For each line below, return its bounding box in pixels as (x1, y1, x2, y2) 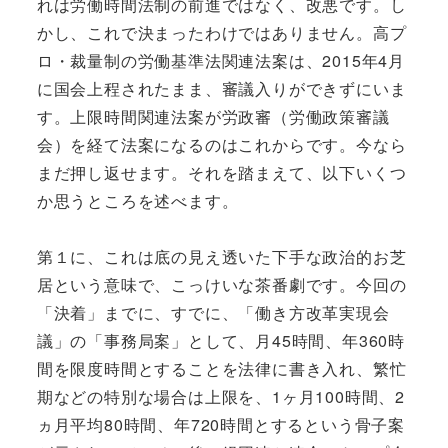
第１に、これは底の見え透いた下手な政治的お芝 (36, 244, 407, 268)
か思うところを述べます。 (36, 188, 239, 212)
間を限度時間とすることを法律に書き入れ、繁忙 (36, 356, 407, 380)
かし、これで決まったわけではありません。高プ (36, 20, 407, 44)
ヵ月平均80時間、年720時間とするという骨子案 (36, 412, 405, 436)
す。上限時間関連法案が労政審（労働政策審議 (36, 104, 390, 128)
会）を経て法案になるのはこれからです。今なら (36, 132, 407, 156)
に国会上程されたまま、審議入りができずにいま (36, 76, 407, 100)
